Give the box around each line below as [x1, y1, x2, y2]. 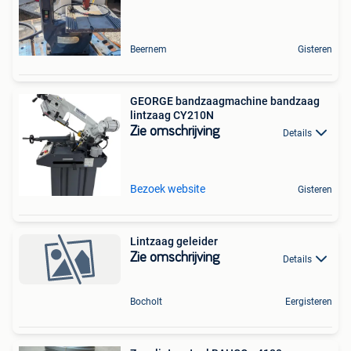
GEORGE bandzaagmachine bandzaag [130, 95, 320, 108]
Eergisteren [285, 295, 332, 307]
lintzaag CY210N [130, 109, 214, 122]
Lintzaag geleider [130, 235, 218, 248]
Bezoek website [130, 183, 205, 196]
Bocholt [130, 295, 162, 307]
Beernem [130, 44, 167, 56]
